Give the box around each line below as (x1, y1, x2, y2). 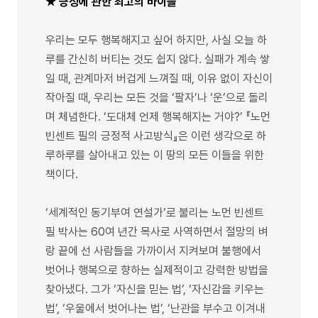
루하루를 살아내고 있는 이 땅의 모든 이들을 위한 (45, 148, 264, 162)
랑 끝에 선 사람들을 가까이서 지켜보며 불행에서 (45, 243, 261, 258)
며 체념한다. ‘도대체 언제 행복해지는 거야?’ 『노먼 (45, 109, 270, 124)
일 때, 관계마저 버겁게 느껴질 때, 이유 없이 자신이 (45, 71, 273, 85)
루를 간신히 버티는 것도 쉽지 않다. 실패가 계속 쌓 (45, 52, 270, 66)
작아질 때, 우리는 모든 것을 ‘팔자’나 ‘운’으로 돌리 (45, 90, 268, 104)
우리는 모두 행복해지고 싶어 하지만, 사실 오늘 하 (45, 33, 267, 47)
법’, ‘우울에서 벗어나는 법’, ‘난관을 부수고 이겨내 (45, 301, 265, 315)
